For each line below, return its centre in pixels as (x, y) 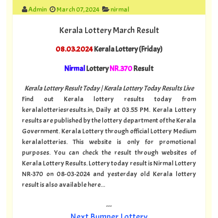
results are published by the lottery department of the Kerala (109, 120)
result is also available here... (63, 184)
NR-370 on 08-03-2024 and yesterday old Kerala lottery (109, 173)
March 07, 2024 (78, 9)
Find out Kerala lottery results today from (109, 99)
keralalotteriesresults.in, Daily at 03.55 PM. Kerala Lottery (109, 109)
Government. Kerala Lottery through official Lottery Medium (109, 131)
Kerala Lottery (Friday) (127, 49)
